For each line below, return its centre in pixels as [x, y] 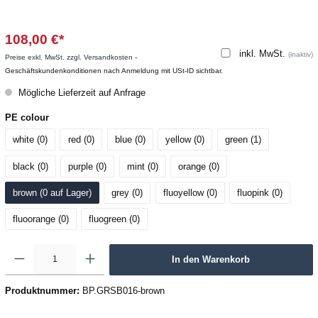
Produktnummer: [44, 291]
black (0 [29, 166]
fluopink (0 [259, 192]
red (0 [79, 140]
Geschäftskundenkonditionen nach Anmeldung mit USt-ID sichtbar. [114, 71]
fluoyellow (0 [188, 192]
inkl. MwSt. [264, 54]
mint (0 [141, 166]
